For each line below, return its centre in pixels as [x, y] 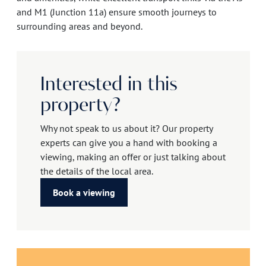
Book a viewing [84, 192]
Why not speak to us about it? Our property [126, 128]
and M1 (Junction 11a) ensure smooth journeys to [116, 12]
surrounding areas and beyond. [79, 26]
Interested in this [109, 85]
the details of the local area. [96, 171]
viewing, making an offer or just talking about [133, 157]
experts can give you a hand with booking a [129, 142]
